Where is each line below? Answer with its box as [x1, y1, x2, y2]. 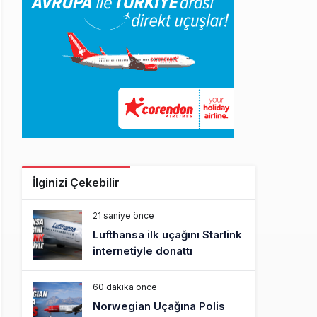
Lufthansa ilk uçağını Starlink [93, 228, 242, 241]
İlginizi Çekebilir [33, 175, 120, 190]
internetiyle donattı [93, 244, 192, 258]
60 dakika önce [93, 282, 157, 292]
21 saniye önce [93, 210, 154, 221]
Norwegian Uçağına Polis [93, 299, 225, 313]
